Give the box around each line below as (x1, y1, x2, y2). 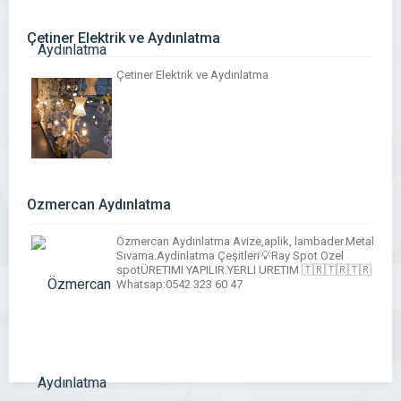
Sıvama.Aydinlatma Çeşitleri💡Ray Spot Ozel (116, 249, 344, 262)
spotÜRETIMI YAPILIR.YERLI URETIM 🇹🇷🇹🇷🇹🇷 (116, 263, 371, 277)
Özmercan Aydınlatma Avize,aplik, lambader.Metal (116, 235, 374, 248)
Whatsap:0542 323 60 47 (116, 277, 243, 291)
